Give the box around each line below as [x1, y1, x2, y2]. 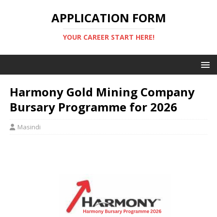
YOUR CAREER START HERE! [62, 32, 155, 42]
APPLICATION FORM [51, 10, 166, 26]
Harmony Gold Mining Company [10, 84, 195, 100]
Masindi [17, 123, 41, 131]
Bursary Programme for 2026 [10, 99, 177, 115]
